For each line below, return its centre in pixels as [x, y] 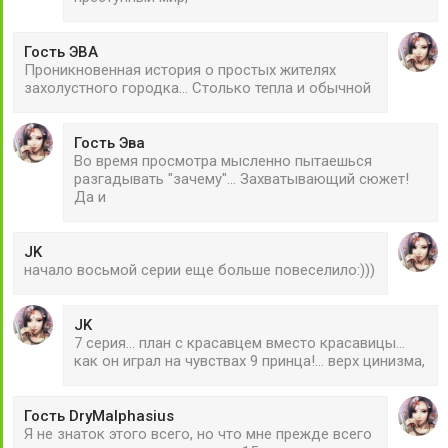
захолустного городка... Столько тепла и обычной [197, 87]
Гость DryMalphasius [99, 415]
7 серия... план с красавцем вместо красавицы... [239, 342]
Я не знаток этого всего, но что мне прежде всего [198, 433]
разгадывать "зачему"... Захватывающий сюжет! [241, 178]
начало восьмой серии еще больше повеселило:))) [199, 269]
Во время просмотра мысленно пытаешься [223, 160]
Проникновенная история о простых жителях [180, 69]
